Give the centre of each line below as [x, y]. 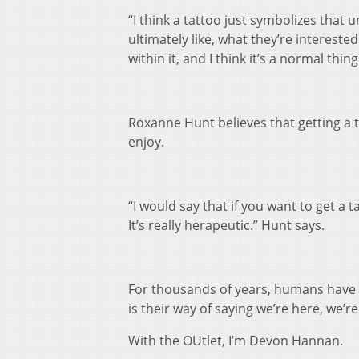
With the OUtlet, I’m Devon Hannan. [236, 341]
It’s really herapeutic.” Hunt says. [226, 226]
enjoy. [146, 142]
